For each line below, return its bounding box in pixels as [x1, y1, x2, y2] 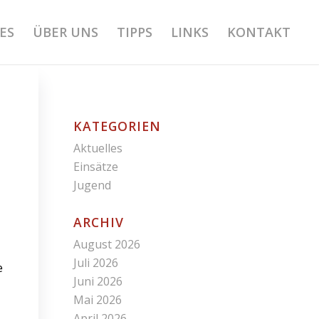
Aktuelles [73, 140, 123, 156]
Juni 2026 [73, 273, 123, 289]
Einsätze [73, 159, 119, 174]
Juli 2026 [73, 255, 119, 271]
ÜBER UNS [33, 23, 99, 41]
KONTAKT [227, 23, 291, 41]
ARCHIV [73, 214, 125, 231]
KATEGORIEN [73, 117, 162, 135]
